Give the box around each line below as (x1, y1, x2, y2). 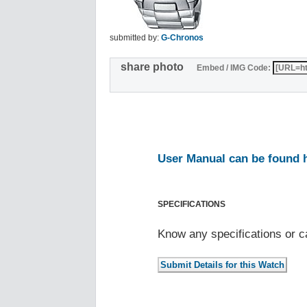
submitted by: (110, 32, 161, 42)
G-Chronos (161, 32, 204, 42)
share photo (120, 61, 195, 73)
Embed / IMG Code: (194, 63, 273, 73)
